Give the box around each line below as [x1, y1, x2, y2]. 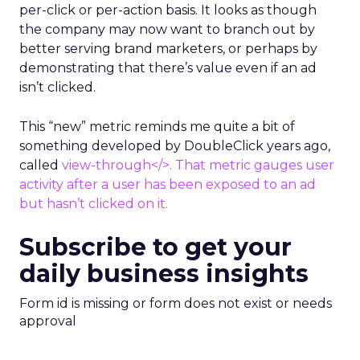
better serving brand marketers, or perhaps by [19, 41, 317, 56]
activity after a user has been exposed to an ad [19, 177, 316, 192]
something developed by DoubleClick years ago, [19, 138, 330, 153]
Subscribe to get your [19, 232, 292, 262]
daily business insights [19, 259, 309, 288]
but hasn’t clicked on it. [19, 196, 168, 211]
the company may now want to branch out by [19, 22, 315, 37]
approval [19, 313, 76, 329]
